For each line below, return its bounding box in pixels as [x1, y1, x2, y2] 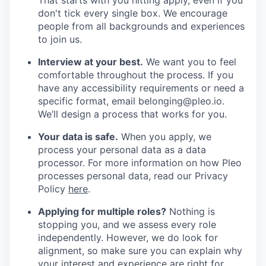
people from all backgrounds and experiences [38, 20, 245, 32]
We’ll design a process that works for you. [38, 107, 227, 120]
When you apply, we [118, 130, 211, 142]
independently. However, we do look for [38, 231, 218, 243]
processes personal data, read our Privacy [38, 169, 228, 182]
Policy [38, 182, 68, 195]
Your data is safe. [38, 130, 118, 142]
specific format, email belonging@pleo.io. [38, 94, 224, 107]
